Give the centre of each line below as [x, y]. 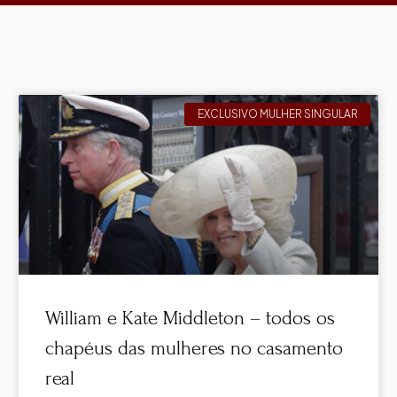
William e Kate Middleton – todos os [190, 318]
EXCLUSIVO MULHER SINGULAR [277, 113]
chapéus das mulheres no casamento [194, 348]
